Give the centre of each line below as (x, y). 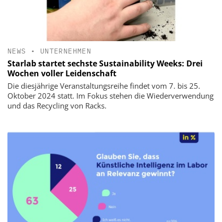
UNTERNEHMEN (66, 51)
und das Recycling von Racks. (57, 105)
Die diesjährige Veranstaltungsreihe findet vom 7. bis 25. (104, 85)
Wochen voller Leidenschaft (62, 73)
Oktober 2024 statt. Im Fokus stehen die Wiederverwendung (111, 95)
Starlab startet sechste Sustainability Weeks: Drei (105, 63)
